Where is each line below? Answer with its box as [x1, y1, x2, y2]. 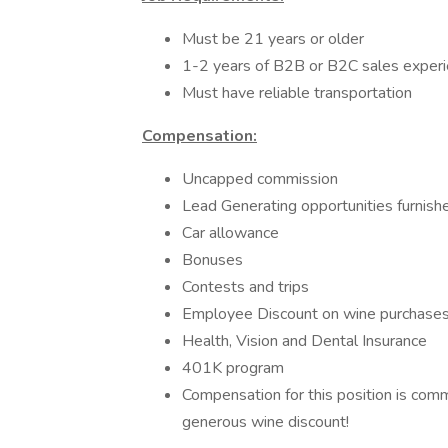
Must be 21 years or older [182, 28, 364, 50]
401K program [182, 357, 284, 379]
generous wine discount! [182, 411, 349, 433]
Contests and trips [182, 276, 309, 298]
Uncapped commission [182, 168, 338, 190]
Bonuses [182, 249, 243, 271]
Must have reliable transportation [182, 82, 412, 104]
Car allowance [182, 222, 279, 244]
